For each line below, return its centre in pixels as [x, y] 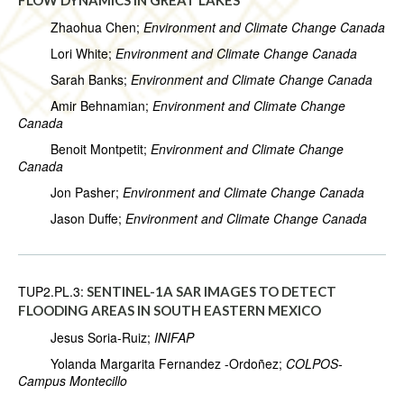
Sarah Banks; [74, 80]
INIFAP [174, 338]
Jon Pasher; [70, 193]
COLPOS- [314, 364]
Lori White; [67, 54]
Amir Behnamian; [85, 106]
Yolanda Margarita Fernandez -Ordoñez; [152, 364]
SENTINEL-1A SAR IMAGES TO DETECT [211, 292]
